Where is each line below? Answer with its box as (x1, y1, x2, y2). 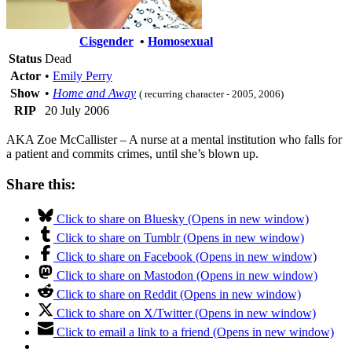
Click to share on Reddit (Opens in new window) (57, 288, 301, 302)
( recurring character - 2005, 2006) (139, 87, 284, 100)
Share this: (6, 175, 75, 192)
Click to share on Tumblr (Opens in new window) (57, 231, 304, 245)
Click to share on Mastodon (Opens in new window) (57, 269, 317, 283)
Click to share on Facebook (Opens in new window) (57, 250, 317, 264)
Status (9, 51, 42, 65)
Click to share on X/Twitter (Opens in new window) (57, 306, 316, 321)
